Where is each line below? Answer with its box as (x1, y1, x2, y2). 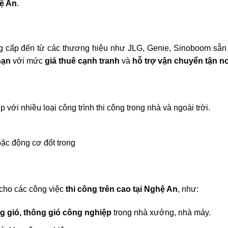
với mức (11, 56, 45, 65)
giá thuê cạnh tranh (45, 56, 120, 65)
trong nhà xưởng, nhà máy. (111, 208, 211, 217)
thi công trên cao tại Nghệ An (66, 185, 178, 194)
